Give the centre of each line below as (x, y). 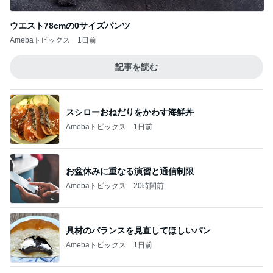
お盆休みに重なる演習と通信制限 (130, 112)
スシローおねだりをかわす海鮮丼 (130, 53)
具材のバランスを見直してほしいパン (138, 171)
